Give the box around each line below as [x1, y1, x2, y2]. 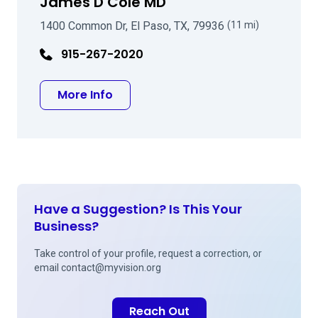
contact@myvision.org [61, 262, 161, 273]
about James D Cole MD [112, 86, 253, 102]
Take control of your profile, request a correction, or [34, 248, 262, 259]
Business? [34, 217, 99, 235]
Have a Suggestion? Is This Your [34, 200, 242, 218]
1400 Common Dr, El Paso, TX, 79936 [40, 19, 227, 33]
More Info [57, 87, 113, 103]
